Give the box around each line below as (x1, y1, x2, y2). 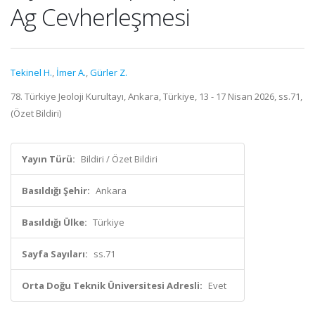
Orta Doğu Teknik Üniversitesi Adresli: (22, 279, 202, 292)
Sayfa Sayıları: (22, 247, 88, 260)
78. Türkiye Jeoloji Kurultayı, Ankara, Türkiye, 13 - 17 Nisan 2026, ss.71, (11, 90, 302, 103)
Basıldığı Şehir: (22, 184, 90, 197)
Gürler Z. (90, 66, 127, 79)
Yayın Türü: (22, 153, 75, 165)
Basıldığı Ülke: (22, 216, 87, 229)
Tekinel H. (11, 66, 52, 79)
